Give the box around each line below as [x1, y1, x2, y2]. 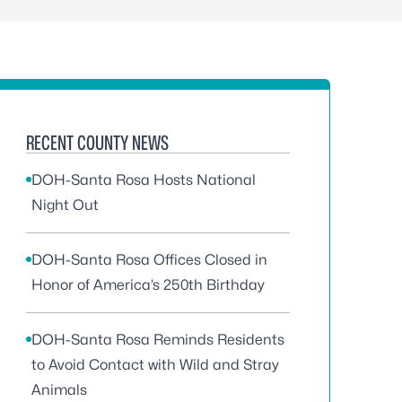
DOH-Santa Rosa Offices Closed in [31, 251, 267, 268]
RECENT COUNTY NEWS [26, 131, 169, 154]
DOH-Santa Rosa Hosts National [31, 171, 256, 188]
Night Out [31, 197, 99, 214]
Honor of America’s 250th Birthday [31, 276, 265, 293]
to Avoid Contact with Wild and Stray [31, 356, 279, 373]
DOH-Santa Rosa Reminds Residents [31, 331, 284, 348]
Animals [31, 381, 87, 398]
